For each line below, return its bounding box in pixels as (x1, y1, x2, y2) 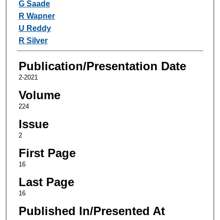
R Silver (18, 36, 48, 45)
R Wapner (18, 11, 55, 20)
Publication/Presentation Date (18, 59, 186, 73)
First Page (18, 146, 76, 160)
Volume (18, 88, 60, 102)
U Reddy (18, 24, 51, 32)
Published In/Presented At (18, 204, 165, 218)
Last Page (18, 175, 74, 189)
